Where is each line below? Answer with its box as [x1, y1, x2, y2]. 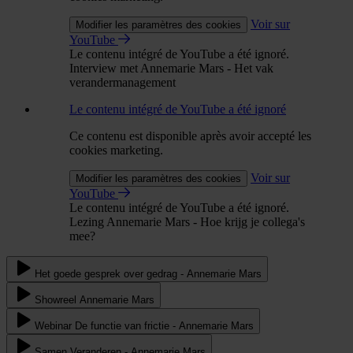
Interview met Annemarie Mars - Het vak [69, 61, 273, 75]
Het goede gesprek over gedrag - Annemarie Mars [35, 267, 262, 280]
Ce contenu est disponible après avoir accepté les [69, 128, 311, 143]
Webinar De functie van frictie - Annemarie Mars [35, 319, 254, 332]
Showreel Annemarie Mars [35, 293, 154, 306]
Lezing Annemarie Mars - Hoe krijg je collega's [69, 214, 305, 229]
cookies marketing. [69, 143, 163, 157]
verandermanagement [69, 75, 176, 89]
